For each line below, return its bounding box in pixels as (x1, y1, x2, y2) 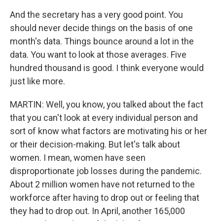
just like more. (10, 76, 65, 86)
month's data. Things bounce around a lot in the (10, 36, 194, 46)
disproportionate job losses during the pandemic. (10, 166, 202, 176)
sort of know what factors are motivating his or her (10, 126, 207, 136)
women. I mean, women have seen (10, 152, 146, 163)
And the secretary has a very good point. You (10, 9, 183, 20)
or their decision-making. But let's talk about (10, 139, 180, 149)
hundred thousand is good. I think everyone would (10, 63, 204, 73)
